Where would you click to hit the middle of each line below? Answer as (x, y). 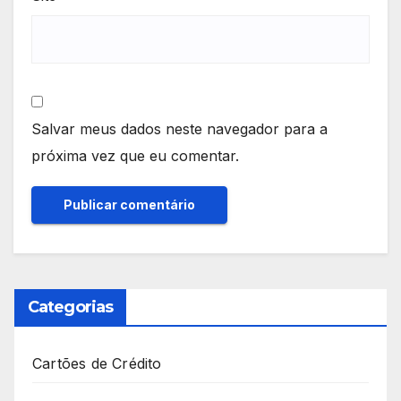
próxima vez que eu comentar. (135, 155)
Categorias (70, 307)
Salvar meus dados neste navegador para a (179, 128)
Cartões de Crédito (97, 363)
